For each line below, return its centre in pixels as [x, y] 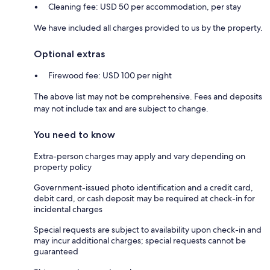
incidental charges [68, 209]
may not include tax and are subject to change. [121, 108]
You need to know [74, 134]
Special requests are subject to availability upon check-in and [148, 229]
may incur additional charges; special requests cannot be [140, 240]
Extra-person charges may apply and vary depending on [140, 156]
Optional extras [69, 54]
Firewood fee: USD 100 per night [110, 75]
